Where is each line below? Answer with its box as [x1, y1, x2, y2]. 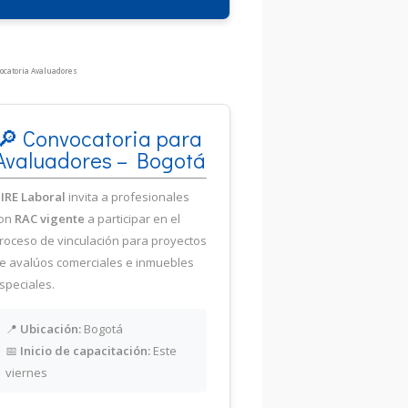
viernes [5, 363, 47, 381]
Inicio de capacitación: [20, 342, 150, 359]
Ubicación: [20, 320, 81, 337]
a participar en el [85, 209, 180, 227]
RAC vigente [15, 209, 85, 227]
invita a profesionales [66, 188, 189, 205]
